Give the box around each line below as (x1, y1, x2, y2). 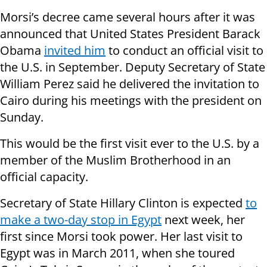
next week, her (162, 212, 245, 228)
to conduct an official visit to (105, 42, 263, 59)
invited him (44, 42, 105, 59)
